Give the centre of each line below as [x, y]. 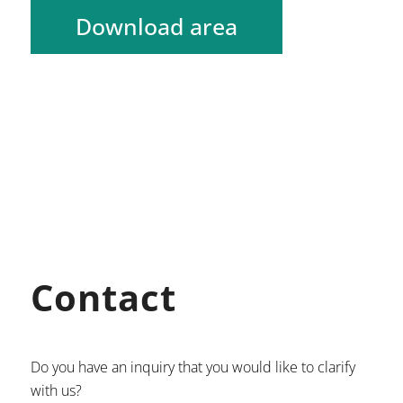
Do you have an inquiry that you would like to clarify [193, 367]
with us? [56, 391]
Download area [156, 27]
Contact [103, 298]
